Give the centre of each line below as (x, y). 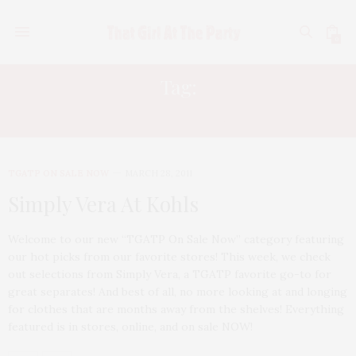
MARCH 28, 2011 (159, 173)
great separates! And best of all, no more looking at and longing (178, 292)
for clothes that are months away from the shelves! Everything (176, 309)
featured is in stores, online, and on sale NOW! (130, 327)
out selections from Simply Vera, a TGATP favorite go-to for (170, 274)
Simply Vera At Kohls (103, 204)
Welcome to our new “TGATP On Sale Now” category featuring (176, 239)
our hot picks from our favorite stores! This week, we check (169, 257)
